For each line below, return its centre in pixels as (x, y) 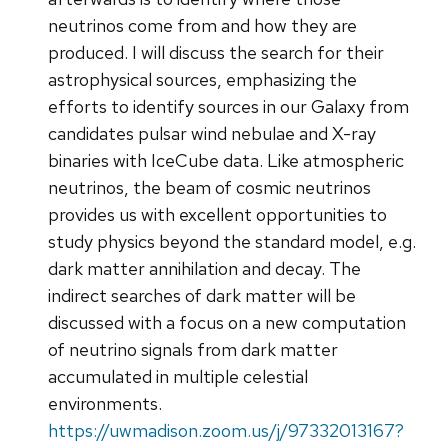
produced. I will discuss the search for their (216, 52)
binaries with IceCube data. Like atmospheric (226, 160)
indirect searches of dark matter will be (202, 295)
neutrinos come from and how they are (202, 25)
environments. (105, 403)
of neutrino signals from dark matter (193, 349)
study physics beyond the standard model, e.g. (232, 241)
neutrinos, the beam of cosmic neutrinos (209, 187)
